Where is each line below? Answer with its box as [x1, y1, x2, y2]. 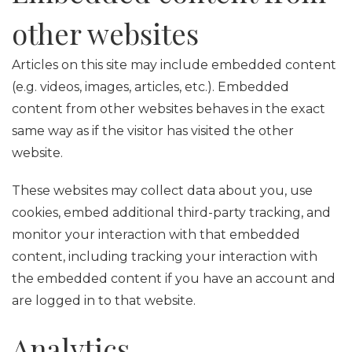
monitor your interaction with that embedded [12, 227, 300, 242]
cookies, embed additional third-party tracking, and [12, 205, 331, 220]
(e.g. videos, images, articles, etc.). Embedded [12, 79, 289, 94]
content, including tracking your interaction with [12, 249, 317, 264]
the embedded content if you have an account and [12, 271, 335, 286]
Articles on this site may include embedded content [12, 57, 336, 72]
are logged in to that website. [12, 293, 196, 308]
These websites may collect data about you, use [12, 183, 313, 198]
